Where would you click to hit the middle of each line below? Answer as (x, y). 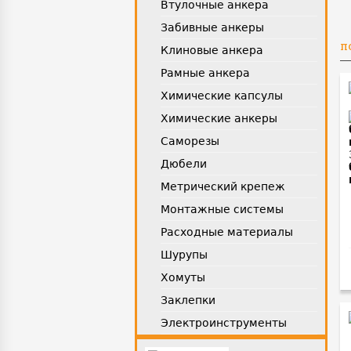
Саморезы (190, 141)
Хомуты (183, 277)
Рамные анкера (205, 73)
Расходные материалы (227, 232)
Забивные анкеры (212, 27)
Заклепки (188, 300)
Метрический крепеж (223, 186)
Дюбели (184, 164)
